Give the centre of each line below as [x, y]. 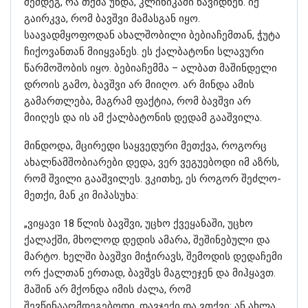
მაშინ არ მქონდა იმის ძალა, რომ [108, 289]
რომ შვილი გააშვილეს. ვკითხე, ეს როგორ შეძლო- [153, 178]
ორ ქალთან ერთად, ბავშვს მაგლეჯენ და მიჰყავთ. [150, 273]
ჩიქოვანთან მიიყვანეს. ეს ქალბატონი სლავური [144, 51]
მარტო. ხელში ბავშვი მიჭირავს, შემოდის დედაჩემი [153, 256]
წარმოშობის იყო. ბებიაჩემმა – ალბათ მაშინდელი [151, 68]
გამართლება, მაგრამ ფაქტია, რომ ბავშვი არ [137, 101]
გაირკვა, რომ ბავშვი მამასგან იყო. [112, 18]
